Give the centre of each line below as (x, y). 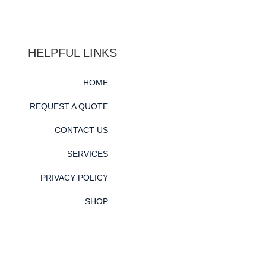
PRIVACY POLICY (74, 177)
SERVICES (87, 153)
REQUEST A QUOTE (69, 106)
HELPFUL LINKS (72, 53)
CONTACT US (81, 130)
